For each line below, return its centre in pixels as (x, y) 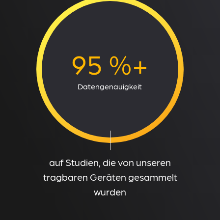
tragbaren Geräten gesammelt (110, 177)
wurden (110, 192)
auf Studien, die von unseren (110, 162)
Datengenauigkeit (110, 86)
